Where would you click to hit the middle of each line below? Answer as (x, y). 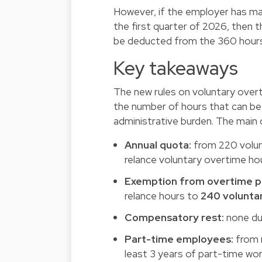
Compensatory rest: (175, 218)
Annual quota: (158, 145)
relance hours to (163, 196)
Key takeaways (176, 68)
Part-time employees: (179, 239)
